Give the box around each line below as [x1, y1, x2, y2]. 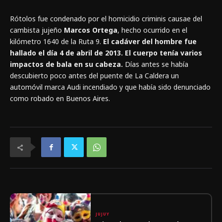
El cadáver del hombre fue [103, 37, 197, 47]
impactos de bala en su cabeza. [10, 59, 125, 69]
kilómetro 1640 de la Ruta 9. [10, 37, 103, 47]
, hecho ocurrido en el [117, 25, 187, 35]
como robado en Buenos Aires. [10, 94, 110, 104]
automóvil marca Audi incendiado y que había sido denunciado [10, 82, 211, 92]
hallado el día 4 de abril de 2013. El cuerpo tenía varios [10, 48, 202, 58]
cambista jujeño [10, 25, 64, 35]
